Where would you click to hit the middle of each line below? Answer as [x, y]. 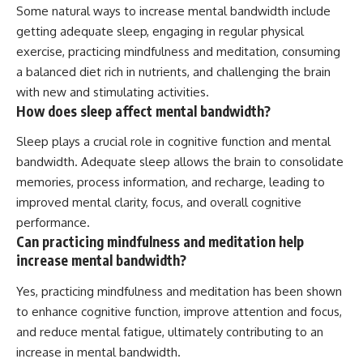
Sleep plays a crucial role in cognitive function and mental [173, 142]
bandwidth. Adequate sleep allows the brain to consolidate [180, 162]
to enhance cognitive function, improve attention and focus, [179, 311]
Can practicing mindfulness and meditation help [160, 242]
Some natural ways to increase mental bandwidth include [173, 11]
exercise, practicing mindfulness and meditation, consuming [178, 51]
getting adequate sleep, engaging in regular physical [160, 31]
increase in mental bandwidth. [98, 352]
